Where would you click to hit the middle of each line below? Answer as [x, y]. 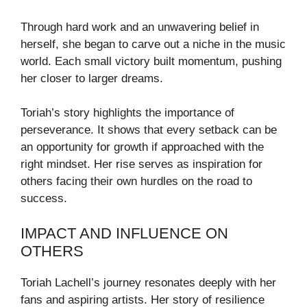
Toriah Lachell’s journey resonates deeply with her [148, 282]
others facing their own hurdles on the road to [136, 182]
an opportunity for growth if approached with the [142, 147]
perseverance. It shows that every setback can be [149, 130]
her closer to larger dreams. [92, 78]
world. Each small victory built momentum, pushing [151, 61]
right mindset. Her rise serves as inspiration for [142, 164]
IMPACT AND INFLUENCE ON [124, 233]
